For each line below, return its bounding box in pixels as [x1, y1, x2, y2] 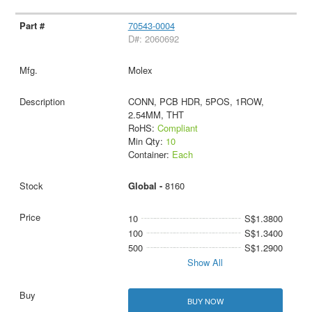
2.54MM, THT [127, 108, 184, 122]
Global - [127, 179, 165, 193]
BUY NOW [187, 295, 224, 307]
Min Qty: [127, 134, 166, 148]
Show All [187, 256, 224, 270]
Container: [127, 148, 172, 162]
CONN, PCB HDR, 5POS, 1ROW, [127, 95, 264, 109]
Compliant [157, 121, 198, 135]
